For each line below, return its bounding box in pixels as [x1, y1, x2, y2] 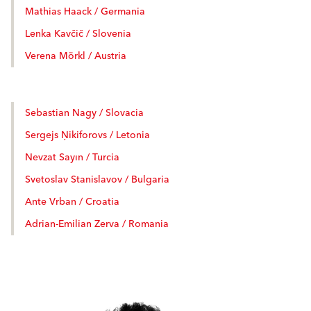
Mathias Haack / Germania [25, 3, 145, 20]
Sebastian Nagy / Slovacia [25, 105, 144, 121]
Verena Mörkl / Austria [25, 48, 126, 65]
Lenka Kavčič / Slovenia [25, 26, 131, 42]
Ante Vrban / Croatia [25, 194, 119, 210]
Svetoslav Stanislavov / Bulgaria [25, 171, 169, 188]
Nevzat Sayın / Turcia [25, 149, 119, 166]
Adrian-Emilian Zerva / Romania [25, 216, 169, 233]
